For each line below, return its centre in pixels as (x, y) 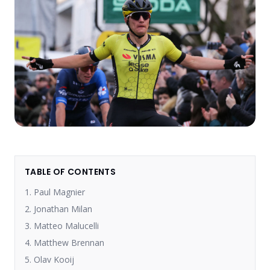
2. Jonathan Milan (58, 209)
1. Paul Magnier (55, 192)
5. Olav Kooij (49, 259)
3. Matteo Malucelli (62, 225)
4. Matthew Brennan (64, 242)
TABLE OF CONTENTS (70, 171)
